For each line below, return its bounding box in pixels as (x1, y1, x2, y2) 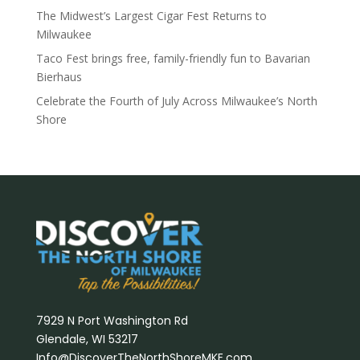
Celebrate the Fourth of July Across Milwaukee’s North (35, 92, 317, 108)
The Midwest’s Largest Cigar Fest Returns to (35, 7, 267, 23)
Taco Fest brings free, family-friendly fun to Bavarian (35, 50, 310, 66)
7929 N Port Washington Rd (35, 312, 188, 329)
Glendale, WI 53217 (35, 330, 138, 347)
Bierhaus (35, 68, 82, 84)
